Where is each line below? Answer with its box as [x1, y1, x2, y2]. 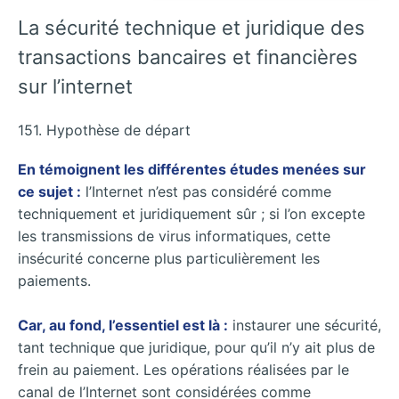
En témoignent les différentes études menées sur [18, 159, 366, 178]
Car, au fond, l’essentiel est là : [18, 316, 228, 335]
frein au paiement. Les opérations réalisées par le [18, 361, 349, 379]
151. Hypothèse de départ [18, 120, 191, 139]
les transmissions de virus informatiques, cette [18, 226, 330, 245]
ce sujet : [18, 182, 81, 200]
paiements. [18, 271, 91, 289]
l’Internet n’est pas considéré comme [81, 182, 331, 200]
